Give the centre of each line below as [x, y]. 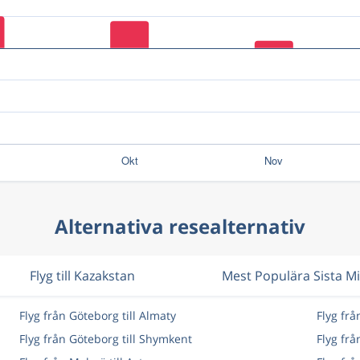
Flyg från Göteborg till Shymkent [105, 339]
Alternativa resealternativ [180, 226]
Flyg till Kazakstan [82, 276]
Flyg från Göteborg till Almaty [97, 315]
